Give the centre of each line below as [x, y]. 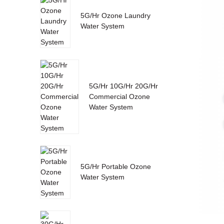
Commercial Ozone [119, 96]
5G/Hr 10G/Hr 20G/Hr [123, 86]
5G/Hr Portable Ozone [115, 166]
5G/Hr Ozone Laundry [115, 15]
